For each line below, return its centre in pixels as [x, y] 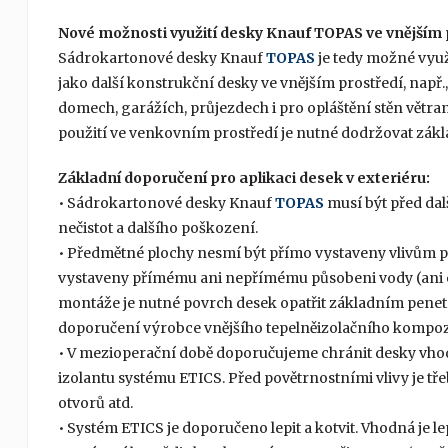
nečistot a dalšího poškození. [157, 228]
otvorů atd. [95, 403]
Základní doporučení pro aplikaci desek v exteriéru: [243, 178]
